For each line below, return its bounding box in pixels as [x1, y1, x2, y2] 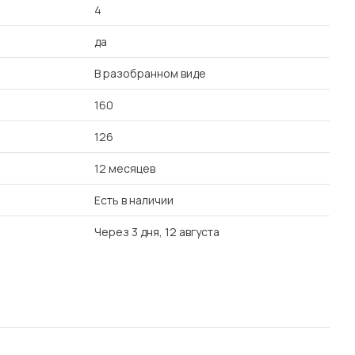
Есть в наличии [94, 193, 174, 208]
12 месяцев [94, 161, 155, 176]
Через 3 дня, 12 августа [94, 224, 219, 239]
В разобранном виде [94, 66, 206, 81]
